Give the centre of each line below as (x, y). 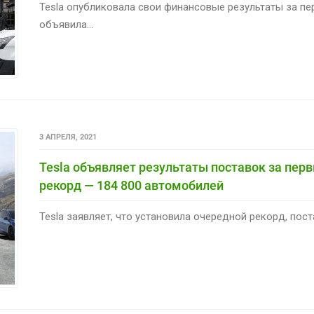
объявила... (66, 25)
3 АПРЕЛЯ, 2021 (68, 137)
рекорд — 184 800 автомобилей (131, 185)
